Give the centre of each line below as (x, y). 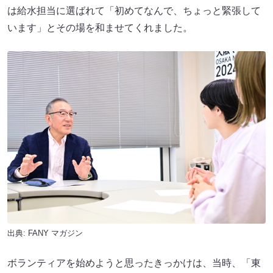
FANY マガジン (55, 233)
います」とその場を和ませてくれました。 (100, 28)
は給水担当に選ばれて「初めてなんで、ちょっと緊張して (134, 11)
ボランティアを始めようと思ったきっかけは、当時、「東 (134, 263)
